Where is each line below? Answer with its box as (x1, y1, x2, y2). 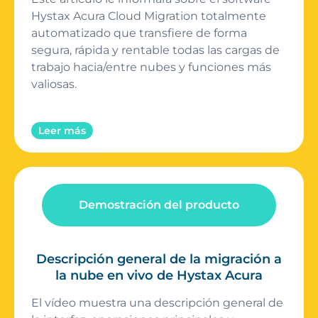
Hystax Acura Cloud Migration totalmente (31, 9, 266, 23)
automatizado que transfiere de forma (31, 26, 247, 40)
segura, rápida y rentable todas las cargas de (31, 43, 280, 57)
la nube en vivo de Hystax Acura (55, 267, 263, 283)
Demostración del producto (79, 197, 239, 212)
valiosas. (31, 77, 77, 92)
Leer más (38, 124, 86, 137)
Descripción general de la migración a (36, 251, 282, 267)
